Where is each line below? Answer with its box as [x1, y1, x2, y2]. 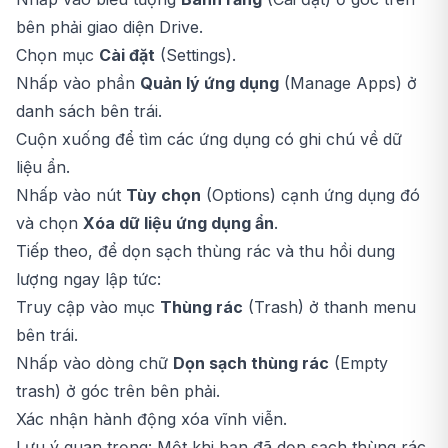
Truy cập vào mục [16, 297, 160, 318]
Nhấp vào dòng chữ [16, 353, 173, 374]
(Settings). [155, 45, 236, 66]
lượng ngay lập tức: [16, 269, 161, 290]
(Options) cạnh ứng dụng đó [201, 185, 420, 206]
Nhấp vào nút [16, 185, 126, 206]
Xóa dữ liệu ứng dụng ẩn [83, 213, 274, 234]
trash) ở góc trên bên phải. [16, 381, 220, 402]
